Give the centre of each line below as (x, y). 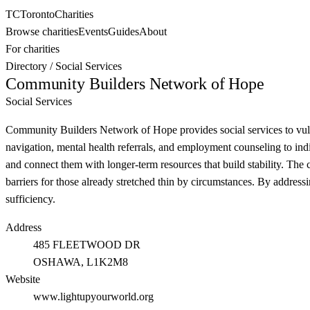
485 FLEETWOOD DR (87, 245)
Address (24, 227)
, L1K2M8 (104, 262)
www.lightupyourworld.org (93, 297)
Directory (26, 66)
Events (93, 31)
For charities (33, 49)
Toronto (37, 14)
